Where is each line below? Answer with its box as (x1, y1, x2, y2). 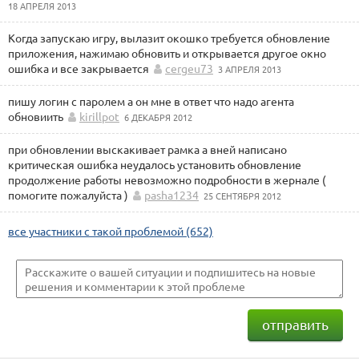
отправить (262, 316, 329, 333)
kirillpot (79, 109, 119, 123)
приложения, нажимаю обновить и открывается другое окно (8, 46, 326, 60)
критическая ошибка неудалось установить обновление (8, 157, 301, 171)
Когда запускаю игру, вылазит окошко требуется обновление (8, 30, 330, 45)
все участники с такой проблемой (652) (8, 224, 213, 238)
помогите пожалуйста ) (8, 188, 128, 202)
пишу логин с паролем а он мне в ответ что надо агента (8, 94, 294, 108)
